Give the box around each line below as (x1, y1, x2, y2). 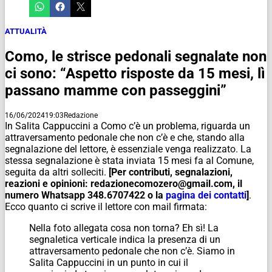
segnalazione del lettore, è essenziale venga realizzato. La (5, 143, 251, 155)
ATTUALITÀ (5, 26, 47, 36)
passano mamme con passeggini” (5, 81, 226, 99)
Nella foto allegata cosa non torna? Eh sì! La (29, 222, 219, 234)
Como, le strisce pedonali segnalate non (5, 47, 267, 65)
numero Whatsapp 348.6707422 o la (5, 189, 166, 201)
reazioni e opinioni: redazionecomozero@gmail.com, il (5, 177, 242, 189)
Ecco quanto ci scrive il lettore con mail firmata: (5, 200, 207, 212)
